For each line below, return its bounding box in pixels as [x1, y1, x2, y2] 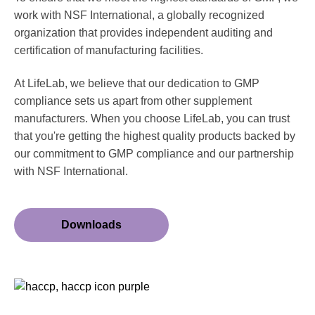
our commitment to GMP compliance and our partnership [14, 147, 294, 160]
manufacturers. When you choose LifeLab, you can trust [14, 112, 290, 124]
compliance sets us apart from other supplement [14, 94, 252, 107]
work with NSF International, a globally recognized [14, 8, 264, 21]
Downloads [61, 218, 122, 231]
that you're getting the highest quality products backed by [14, 129, 295, 142]
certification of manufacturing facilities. [14, 44, 203, 56]
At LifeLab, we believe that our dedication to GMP [14, 77, 259, 89]
